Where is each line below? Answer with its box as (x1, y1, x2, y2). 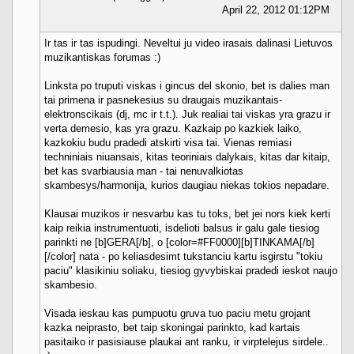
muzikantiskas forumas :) (44, 51, 160, 63)
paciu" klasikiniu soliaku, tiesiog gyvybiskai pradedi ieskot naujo (44, 264, 337, 277)
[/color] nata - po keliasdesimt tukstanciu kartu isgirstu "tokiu (44, 250, 322, 262)
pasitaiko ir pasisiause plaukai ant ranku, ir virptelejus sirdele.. (44, 335, 329, 348)
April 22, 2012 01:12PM (222, 3, 330, 16)
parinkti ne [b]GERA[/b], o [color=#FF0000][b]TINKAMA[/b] (44, 235, 314, 248)
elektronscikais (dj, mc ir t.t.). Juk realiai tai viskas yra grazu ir (44, 107, 330, 120)
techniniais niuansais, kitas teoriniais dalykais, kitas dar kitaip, (44, 150, 330, 163)
